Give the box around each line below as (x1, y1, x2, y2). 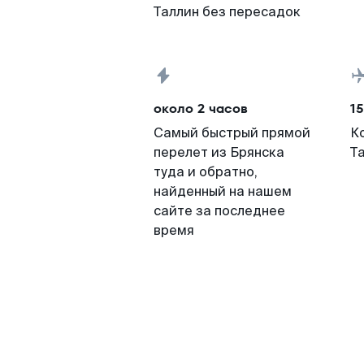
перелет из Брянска (154, 144, 284, 161)
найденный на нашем (154, 183, 292, 200)
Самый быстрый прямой (154, 124, 310, 141)
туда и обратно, (154, 163, 258, 180)
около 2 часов (154, 99, 248, 118)
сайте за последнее (154, 202, 285, 219)
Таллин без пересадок (154, 3, 301, 20)
